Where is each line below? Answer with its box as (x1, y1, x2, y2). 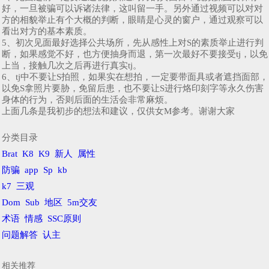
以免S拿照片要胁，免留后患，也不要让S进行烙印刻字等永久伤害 (2, 83, 264, 93)
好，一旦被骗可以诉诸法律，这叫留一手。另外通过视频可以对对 (2, 3, 263, 13)
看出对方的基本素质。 (2, 26, 92, 36)
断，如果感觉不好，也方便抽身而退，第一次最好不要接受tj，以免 (2, 49, 268, 59)
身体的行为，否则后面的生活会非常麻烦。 (2, 94, 173, 104)
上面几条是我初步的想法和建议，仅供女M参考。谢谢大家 (2, 106, 235, 116)
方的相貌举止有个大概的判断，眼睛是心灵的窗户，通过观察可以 (2, 14, 263, 25)
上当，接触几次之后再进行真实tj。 (2, 60, 142, 70)
